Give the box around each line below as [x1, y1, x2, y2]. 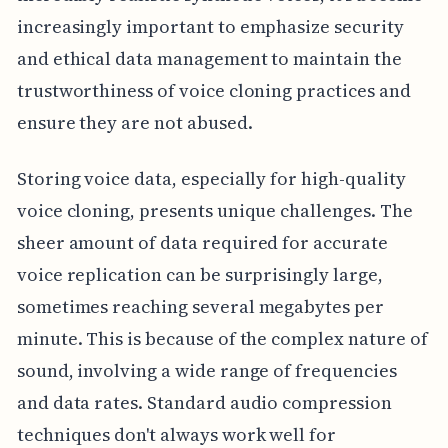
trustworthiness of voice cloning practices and [16, 77, 411, 103]
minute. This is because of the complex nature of [16, 325, 428, 351]
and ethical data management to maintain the [16, 45, 402, 71]
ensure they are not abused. [16, 109, 253, 135]
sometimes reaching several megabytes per [16, 293, 384, 319]
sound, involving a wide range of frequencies [16, 357, 397, 383]
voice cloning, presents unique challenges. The [16, 197, 413, 223]
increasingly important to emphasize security [16, 13, 404, 39]
